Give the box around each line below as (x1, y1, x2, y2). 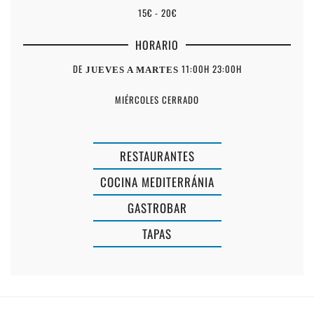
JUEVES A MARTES (85, 64, 182, 76)
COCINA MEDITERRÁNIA (100, 173, 214, 191)
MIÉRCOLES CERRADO (115, 93, 199, 107)
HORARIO (135, 36, 179, 54)
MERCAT (83, 268, 128, 288)
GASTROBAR (127, 199, 187, 217)
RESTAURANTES (119, 147, 195, 165)
